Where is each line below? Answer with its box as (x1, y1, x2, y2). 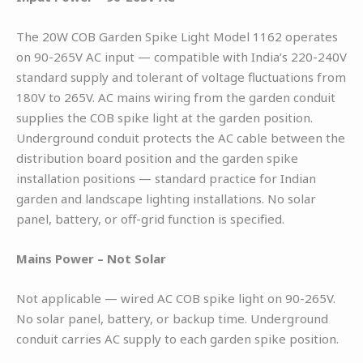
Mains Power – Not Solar (16, 250, 166, 267)
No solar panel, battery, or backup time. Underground (16, 310, 328, 327)
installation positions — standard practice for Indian (16, 169, 316, 186)
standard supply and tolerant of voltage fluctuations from (16, 68, 346, 85)
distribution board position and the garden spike (16, 149, 298, 166)
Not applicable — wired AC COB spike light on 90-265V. (16, 289, 335, 306)
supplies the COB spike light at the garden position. (16, 109, 313, 126)
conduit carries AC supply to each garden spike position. (16, 330, 339, 347)
